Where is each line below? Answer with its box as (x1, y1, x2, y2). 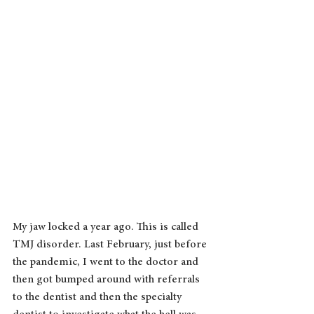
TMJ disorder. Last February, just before (13, 238, 210, 250)
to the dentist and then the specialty (13, 291, 184, 303)
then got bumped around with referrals (13, 273, 203, 285)
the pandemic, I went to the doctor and (13, 256, 201, 268)
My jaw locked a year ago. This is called (13, 221, 201, 233)
